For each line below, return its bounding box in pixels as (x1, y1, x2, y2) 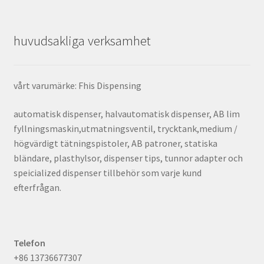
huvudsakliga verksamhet (13, 32, 151, 49)
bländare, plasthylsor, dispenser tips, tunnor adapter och (13, 151, 243, 164)
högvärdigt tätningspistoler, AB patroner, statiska (13, 137, 217, 149)
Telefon (13, 237, 45, 249)
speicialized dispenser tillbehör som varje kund (13, 166, 202, 179)
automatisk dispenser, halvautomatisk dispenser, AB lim (13, 107, 240, 120)
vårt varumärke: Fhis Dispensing (13, 80, 141, 92)
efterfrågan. (13, 181, 61, 193)
